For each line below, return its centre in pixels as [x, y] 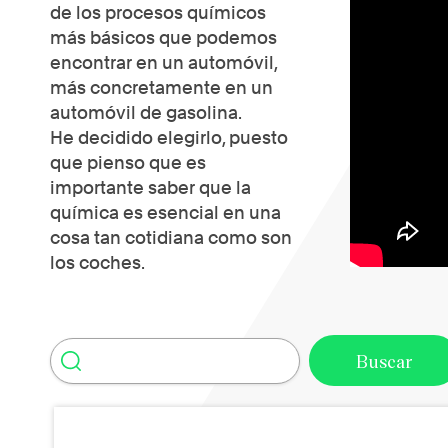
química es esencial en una [165, 212]
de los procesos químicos [158, 12]
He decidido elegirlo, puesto [169, 137]
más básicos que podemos [163, 37]
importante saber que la [150, 187]
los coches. [97, 262]
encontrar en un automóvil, [163, 62]
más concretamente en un [161, 87]
